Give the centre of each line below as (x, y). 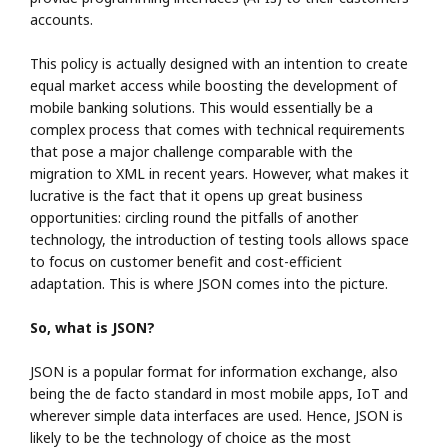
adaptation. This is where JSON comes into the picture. (209, 283)
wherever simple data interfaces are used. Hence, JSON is (216, 415)
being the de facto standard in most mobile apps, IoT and (219, 393)
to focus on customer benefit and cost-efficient (186, 261)
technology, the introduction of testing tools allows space (219, 239)
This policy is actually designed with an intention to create (219, 63)
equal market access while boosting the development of (213, 85)
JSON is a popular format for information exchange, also (214, 371)
